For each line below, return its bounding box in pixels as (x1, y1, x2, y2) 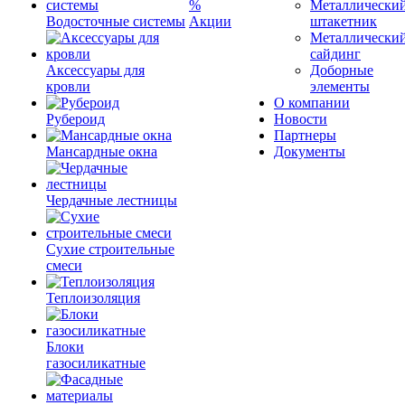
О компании (274, 95, 350, 110)
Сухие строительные (46, 241, 174, 257)
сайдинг (310, 46, 361, 61)
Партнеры (274, 127, 336, 143)
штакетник (310, 14, 377, 29)
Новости (274, 111, 327, 127)
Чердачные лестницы (46, 193, 177, 208)
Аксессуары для (46, 62, 145, 78)
